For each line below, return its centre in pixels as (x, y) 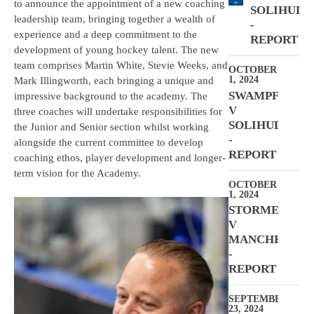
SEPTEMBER (258, 299)
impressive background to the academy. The (111, 96)
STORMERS (261, 210)
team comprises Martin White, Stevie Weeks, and (121, 66)
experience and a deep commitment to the (105, 35)
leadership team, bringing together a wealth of (115, 19)
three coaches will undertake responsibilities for (118, 112)
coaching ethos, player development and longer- (120, 158)
